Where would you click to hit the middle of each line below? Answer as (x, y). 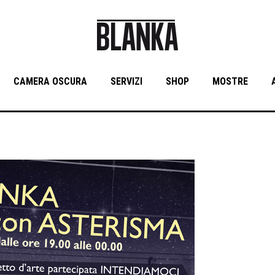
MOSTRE (230, 81)
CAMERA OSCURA (50, 81)
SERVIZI (126, 81)
